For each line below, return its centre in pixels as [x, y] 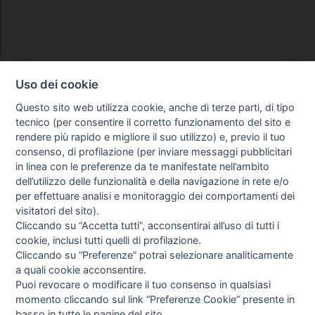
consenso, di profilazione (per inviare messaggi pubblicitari [154, 151]
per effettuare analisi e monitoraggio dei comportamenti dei [155, 195]
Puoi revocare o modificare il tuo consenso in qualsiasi [143, 284]
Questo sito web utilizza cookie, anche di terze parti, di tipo [155, 107]
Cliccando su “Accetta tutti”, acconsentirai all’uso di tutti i [148, 225]
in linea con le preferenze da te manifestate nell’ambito [143, 166]
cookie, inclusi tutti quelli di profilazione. [109, 240]
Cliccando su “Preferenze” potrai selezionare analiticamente [155, 255]
